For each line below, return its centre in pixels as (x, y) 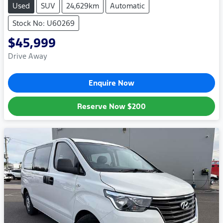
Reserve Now (102, 106)
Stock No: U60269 (44, 23)
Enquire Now (111, 83)
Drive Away (28, 56)
